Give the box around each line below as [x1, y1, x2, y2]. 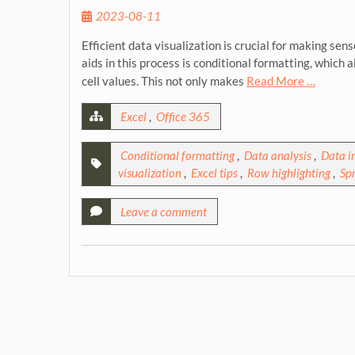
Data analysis [244, 148, 311, 162]
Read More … [246, 74, 315, 88]
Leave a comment [120, 204, 207, 219]
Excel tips [191, 166, 238, 180]
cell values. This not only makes [82, 74, 246, 88]
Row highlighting [247, 166, 330, 180]
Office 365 [156, 109, 210, 124]
